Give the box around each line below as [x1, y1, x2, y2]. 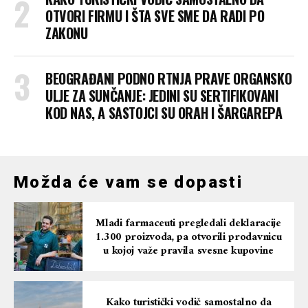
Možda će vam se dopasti [14, 173, 243, 192]
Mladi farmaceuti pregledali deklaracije [96, 214, 281, 234]
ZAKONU [45, 23, 88, 44]
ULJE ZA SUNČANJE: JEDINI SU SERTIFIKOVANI [45, 85, 278, 107]
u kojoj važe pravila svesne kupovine [103, 241, 274, 261]
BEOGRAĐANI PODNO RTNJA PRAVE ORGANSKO [45, 68, 292, 89]
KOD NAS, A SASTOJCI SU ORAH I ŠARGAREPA [45, 102, 283, 124]
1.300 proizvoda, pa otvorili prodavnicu [95, 228, 282, 247]
